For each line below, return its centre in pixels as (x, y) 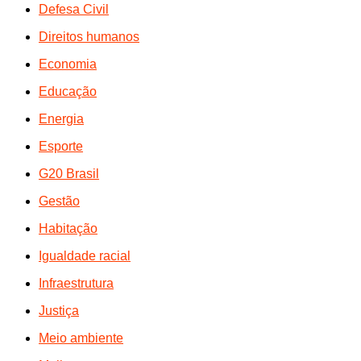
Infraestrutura (76, 283)
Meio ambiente (81, 338)
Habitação (68, 228)
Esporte (61, 146)
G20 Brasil (69, 173)
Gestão (59, 201)
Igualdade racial (85, 255)
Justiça (59, 310)
